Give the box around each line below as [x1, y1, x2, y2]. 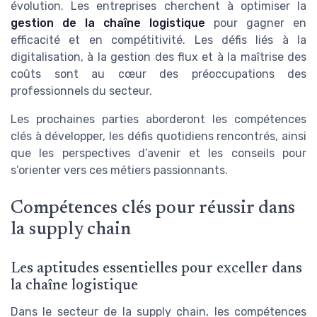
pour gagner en [205, 16, 306, 30]
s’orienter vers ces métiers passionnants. [11, 163, 228, 178]
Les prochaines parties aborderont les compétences [11, 113, 306, 127]
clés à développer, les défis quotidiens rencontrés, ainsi [11, 129, 306, 144]
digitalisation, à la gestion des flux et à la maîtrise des [11, 50, 306, 64]
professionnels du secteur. [11, 84, 152, 98]
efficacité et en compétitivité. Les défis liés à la [11, 33, 306, 47]
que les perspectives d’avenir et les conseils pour [11, 146, 306, 161]
